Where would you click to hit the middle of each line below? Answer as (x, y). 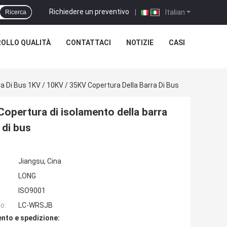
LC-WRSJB (35, 205)
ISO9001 (32, 191)
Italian (174, 12)
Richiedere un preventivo (89, 11)
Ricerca (16, 12)
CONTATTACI (88, 43)
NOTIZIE (140, 43)
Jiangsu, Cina (40, 161)
